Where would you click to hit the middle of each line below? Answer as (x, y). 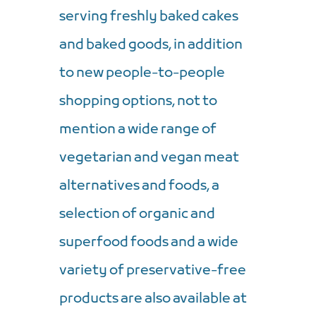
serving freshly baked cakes (149, 17)
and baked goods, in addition (151, 45)
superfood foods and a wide (149, 242)
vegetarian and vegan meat (149, 158)
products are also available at (153, 299)
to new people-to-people (142, 73)
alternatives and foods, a (139, 186)
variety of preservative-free (153, 271)
